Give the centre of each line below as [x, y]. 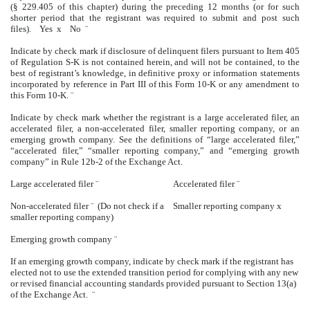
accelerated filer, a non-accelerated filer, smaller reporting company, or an [155, 128]
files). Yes [34, 28]
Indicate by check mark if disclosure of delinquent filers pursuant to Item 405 [155, 51]
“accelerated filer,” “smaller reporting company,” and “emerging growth [155, 150]
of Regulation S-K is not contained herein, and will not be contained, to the [155, 62]
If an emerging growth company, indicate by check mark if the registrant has [152, 261]
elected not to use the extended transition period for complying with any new [154, 272]
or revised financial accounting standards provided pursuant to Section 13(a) [153, 283]
